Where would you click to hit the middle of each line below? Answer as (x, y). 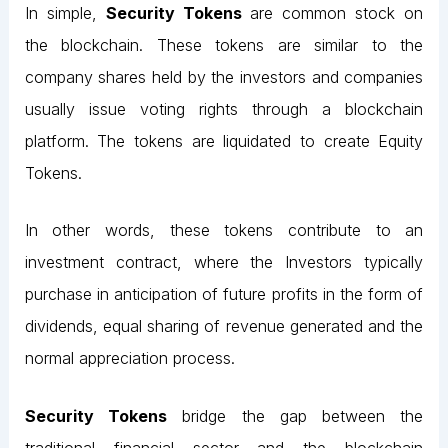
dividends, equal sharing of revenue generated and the (224, 326)
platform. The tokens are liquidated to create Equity (224, 140)
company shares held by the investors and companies (224, 76)
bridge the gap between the (295, 415)
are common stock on (332, 12)
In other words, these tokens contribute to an (224, 230)
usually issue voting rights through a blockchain (224, 108)
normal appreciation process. (129, 358)
